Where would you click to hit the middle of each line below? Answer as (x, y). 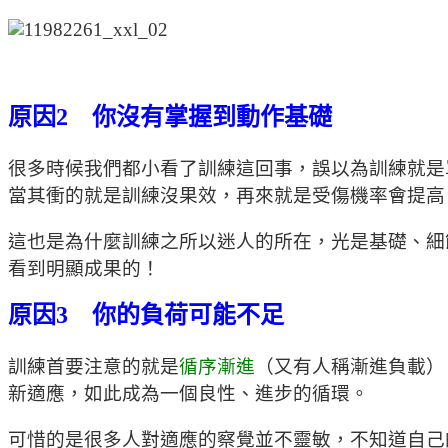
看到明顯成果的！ (84, 268)
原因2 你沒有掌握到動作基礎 (170, 117)
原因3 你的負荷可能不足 (146, 315)
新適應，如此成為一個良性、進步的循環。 (188, 393)
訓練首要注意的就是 (93, 366)
